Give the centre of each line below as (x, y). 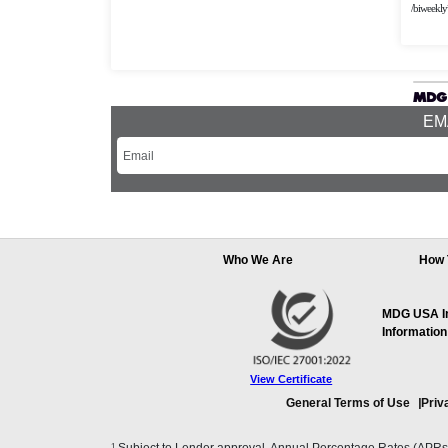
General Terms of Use (348, 403)
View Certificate (291, 379)
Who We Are (258, 260)
